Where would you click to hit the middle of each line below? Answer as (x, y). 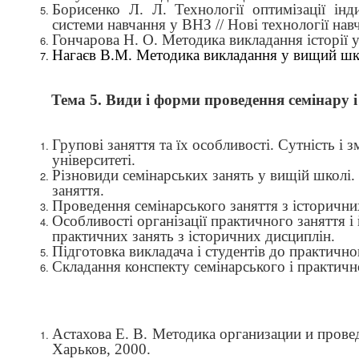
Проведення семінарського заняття (165, 206)
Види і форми (155, 100)
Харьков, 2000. (101, 349)
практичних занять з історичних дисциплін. (194, 236)
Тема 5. (79, 100)
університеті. (94, 160)
